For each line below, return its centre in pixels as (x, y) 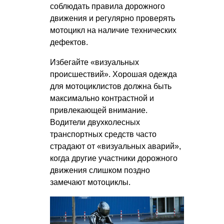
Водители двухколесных (95, 122)
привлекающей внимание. (99, 110)
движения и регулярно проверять (112, 18)
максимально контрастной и (102, 98)
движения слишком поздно (100, 170)
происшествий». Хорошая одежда (113, 74)
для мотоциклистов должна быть (111, 86)
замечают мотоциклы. (90, 182)
